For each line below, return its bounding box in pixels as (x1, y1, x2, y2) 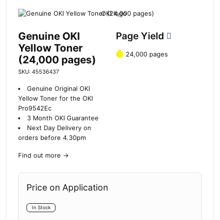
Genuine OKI (18, 30, 80, 43)
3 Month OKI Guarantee (27, 114, 99, 122)
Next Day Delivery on (27, 124, 91, 132)
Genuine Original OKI (27, 85, 90, 93)
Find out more (18, 152, 61, 160)
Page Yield (116, 30, 166, 42)
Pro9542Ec (18, 105, 52, 112)
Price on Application (27, 182, 108, 193)
